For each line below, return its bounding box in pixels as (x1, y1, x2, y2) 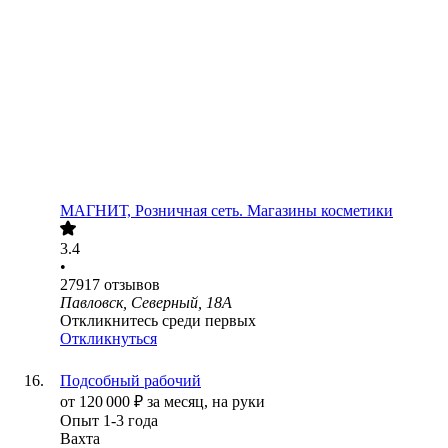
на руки (212, 393, 265, 411)
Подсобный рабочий (60, 372, 201, 390)
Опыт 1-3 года (60, 412, 158, 430)
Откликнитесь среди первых (60, 312, 256, 330)
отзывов (104, 276, 160, 294)
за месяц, (147, 393, 212, 411)
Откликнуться (60, 330, 157, 348)
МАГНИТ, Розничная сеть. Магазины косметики (60, 202, 393, 220)
